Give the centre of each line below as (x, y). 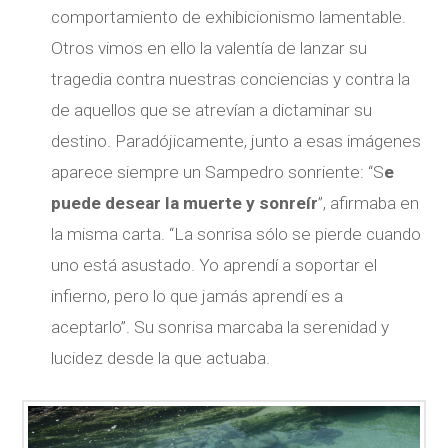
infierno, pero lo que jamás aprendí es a (197, 295)
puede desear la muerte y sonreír (185, 202)
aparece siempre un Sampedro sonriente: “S (218, 171)
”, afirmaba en (369, 202)
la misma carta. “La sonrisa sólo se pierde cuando (236, 233)
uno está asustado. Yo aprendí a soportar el (214, 264)
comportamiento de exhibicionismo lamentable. (229, 16)
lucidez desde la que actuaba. (161, 357)
